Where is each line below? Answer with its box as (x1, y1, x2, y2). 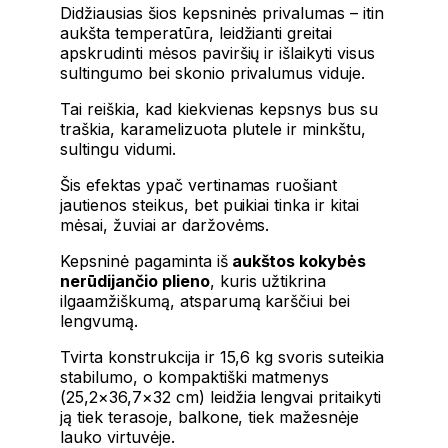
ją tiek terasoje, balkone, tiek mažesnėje (60, 407, 360, 428)
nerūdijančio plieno (60, 271, 210, 292)
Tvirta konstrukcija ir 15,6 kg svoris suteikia (60, 347, 385, 368)
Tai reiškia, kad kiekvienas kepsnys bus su (60, 99, 379, 120)
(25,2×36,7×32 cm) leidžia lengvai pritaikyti (60, 387, 382, 408)
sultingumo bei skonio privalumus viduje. (60, 63, 366, 84)
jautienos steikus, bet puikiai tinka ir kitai (60, 195, 360, 216)
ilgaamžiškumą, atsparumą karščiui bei (60, 291, 351, 312)
